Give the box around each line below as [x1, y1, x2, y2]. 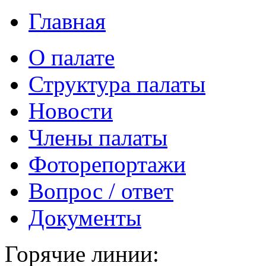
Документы [28, 205, 141, 230]
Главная [28, 8, 106, 34]
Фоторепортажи [28, 151, 186, 177]
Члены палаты [28, 125, 167, 150]
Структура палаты [28, 71, 205, 97]
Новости [28, 98, 113, 123]
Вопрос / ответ [28, 178, 173, 204]
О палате [28, 45, 115, 70]
